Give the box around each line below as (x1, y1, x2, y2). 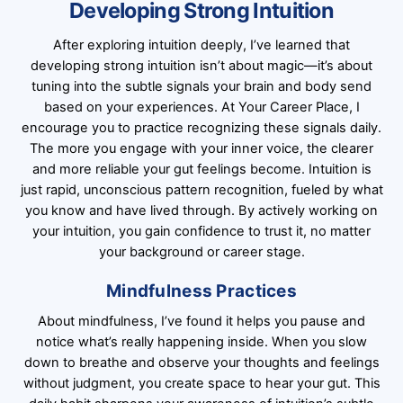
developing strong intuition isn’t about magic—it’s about (31, 57, 372, 74)
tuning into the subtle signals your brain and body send (31, 77, 372, 94)
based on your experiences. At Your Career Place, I (43, 98, 360, 115)
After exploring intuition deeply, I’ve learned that (53, 36, 350, 53)
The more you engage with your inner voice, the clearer (30, 139, 373, 157)
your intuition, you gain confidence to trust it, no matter (32, 222, 371, 239)
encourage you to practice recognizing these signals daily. (22, 119, 381, 136)
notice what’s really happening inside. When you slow (36, 334, 367, 351)
